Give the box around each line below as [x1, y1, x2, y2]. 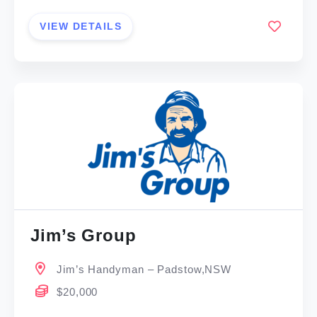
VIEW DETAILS [40, 20, 122, 32]
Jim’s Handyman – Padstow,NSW [57, 263, 232, 276]
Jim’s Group [30, 226, 137, 246]
